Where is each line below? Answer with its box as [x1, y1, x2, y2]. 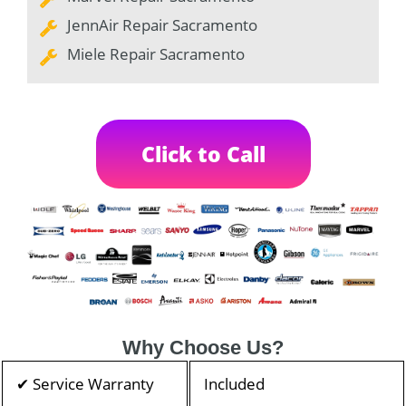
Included [204, 372, 265, 394]
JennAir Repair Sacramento [67, 14, 257, 36]
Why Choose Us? [122, 335, 284, 359]
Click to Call [140, 140, 266, 169]
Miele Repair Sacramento [67, 43, 245, 65]
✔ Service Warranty [16, 372, 154, 394]
